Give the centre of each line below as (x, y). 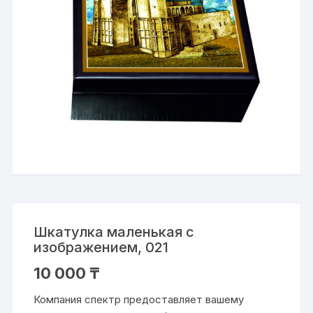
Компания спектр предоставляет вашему (139, 299)
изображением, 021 (101, 247)
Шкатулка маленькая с (114, 232)
